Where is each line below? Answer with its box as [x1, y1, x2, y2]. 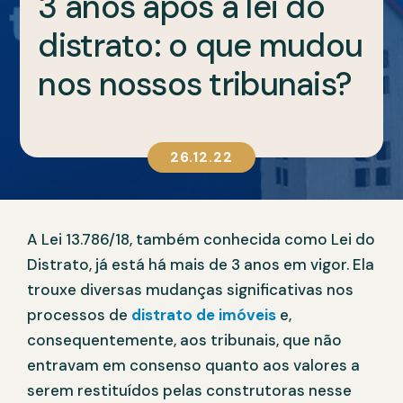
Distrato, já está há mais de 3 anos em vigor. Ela [27, 255, 374, 275]
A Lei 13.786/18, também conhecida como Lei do [27, 229, 375, 250]
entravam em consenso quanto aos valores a [27, 355, 360, 376]
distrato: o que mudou [38, 23, 363, 67]
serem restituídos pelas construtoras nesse [27, 381, 352, 401]
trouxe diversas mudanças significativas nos [27, 280, 354, 300]
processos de [27, 305, 131, 326]
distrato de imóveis [131, 305, 276, 326]
